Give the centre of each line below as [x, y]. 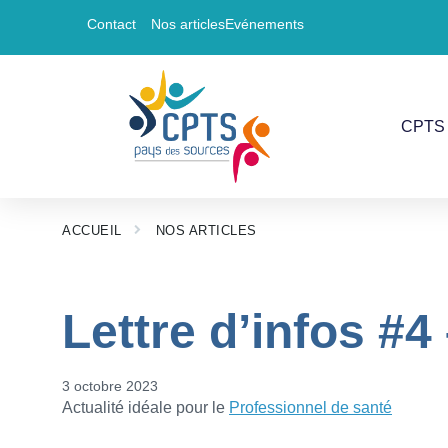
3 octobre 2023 [110, 386]
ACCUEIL [92, 230]
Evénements [264, 24]
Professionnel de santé [310, 407]
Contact [111, 24]
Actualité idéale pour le [145, 407]
